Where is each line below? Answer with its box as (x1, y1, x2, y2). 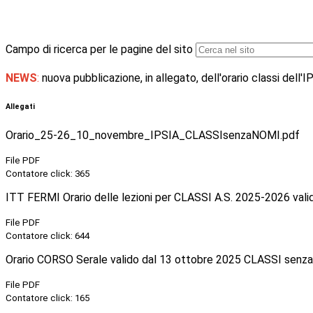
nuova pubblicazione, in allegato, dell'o (39, 71, 228, 85)
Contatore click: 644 (6, 231, 89, 242)
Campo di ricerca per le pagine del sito (6, 43, 193, 57)
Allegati (6, 102, 35, 112)
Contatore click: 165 (6, 293, 89, 304)
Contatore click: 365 (6, 168, 89, 180)
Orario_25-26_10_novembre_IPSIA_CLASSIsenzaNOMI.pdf (6, 129, 300, 143)
